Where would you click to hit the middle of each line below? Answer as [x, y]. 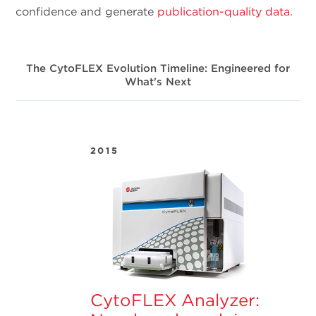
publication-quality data [224, 12]
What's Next [158, 82]
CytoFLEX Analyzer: [175, 300]
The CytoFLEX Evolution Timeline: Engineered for [158, 69]
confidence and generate [87, 12]
